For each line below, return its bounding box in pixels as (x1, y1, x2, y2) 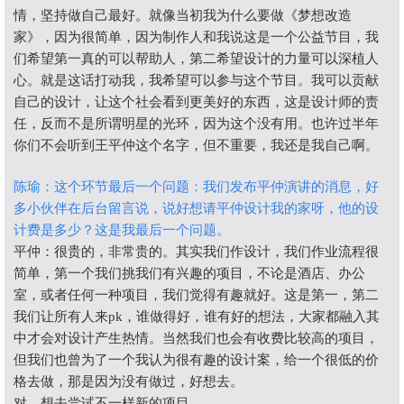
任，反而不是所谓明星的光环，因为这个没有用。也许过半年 (14, 115, 379, 131)
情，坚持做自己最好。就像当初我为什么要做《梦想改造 (14, 7, 352, 23)
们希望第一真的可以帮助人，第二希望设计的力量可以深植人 (14, 50, 379, 66)
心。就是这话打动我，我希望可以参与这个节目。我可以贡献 (14, 72, 379, 87)
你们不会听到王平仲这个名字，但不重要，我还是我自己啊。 (14, 137, 379, 152)
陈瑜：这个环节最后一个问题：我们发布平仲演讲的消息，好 (14, 179, 379, 194)
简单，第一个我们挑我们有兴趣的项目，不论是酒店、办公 (14, 265, 365, 280)
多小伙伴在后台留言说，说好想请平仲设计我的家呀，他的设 (14, 200, 379, 216)
